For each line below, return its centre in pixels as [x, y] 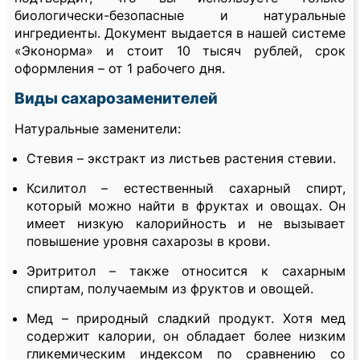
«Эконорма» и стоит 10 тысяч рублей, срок [180, 51]
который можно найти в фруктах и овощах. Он [186, 206]
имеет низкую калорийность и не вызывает [186, 224]
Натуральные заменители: [98, 129]
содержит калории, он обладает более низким [186, 336]
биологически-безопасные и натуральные [180, 16]
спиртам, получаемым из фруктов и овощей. [170, 289]
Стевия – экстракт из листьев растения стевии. [181, 159]
